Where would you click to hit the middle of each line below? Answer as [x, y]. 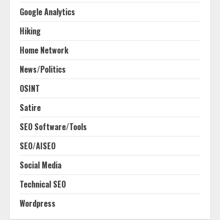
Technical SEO [43, 184]
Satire [30, 108]
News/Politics [43, 69]
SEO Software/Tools [53, 127]
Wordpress [38, 203]
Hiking [30, 31]
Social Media [41, 165]
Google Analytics [47, 12]
